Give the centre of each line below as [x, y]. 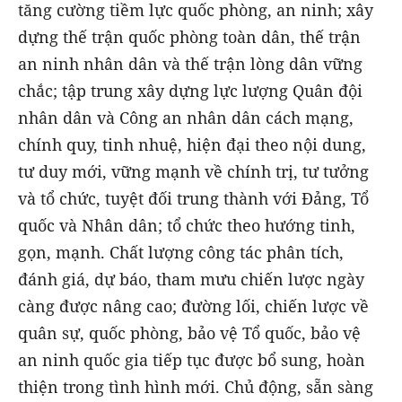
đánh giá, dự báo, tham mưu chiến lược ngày [191, 279]
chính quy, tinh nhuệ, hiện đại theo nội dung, [192, 144]
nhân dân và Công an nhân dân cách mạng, [186, 117]
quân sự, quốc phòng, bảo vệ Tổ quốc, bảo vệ [189, 332]
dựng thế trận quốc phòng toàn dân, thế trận [189, 36]
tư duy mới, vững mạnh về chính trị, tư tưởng [193, 171]
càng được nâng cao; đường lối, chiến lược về [193, 306]
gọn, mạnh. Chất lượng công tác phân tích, [181, 252]
